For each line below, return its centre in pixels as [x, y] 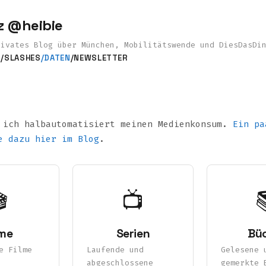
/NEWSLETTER [99, 58]
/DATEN [56, 58]
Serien [133, 233]
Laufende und [115, 249]
